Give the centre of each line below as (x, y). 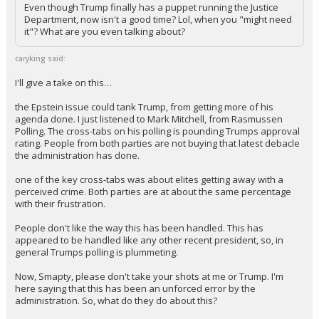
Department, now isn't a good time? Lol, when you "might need (158, 43)
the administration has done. (77, 179)
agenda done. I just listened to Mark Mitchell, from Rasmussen (149, 143)
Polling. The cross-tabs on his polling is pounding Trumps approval (157, 155)
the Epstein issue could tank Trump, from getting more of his (144, 131)
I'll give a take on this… (63, 107)
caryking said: (40, 83)
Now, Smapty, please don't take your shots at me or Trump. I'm (149, 300)
